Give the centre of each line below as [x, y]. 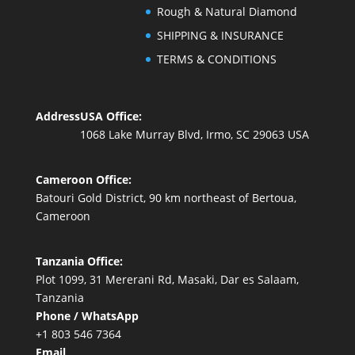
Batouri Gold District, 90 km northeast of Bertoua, [166, 197]
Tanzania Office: [79, 261]
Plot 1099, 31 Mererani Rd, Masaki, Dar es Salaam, [167, 279]
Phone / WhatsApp [87, 315]
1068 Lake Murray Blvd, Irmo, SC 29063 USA [194, 134]
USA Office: [111, 116]
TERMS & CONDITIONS [216, 59]
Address [57, 116]
